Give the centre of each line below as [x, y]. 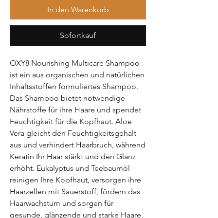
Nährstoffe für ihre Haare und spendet [75, 110]
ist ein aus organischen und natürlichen [77, 75]
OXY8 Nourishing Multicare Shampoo [75, 63]
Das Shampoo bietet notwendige [67, 98]
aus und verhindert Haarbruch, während [78, 145]
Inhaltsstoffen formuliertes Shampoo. [74, 87]
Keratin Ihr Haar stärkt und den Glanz [73, 157]
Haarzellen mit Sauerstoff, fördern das [75, 192]
